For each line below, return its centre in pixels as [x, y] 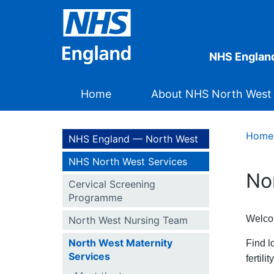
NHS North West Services [128, 161]
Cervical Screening [112, 184]
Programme [95, 198]
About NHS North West [211, 94]
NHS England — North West [133, 139]
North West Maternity [120, 243]
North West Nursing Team [128, 220]
